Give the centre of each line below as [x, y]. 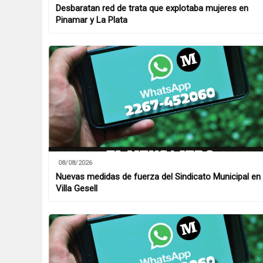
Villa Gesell [77, 188]
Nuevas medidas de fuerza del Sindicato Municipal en [158, 177]
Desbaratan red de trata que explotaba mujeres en [152, 8]
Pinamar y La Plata [92, 20]
